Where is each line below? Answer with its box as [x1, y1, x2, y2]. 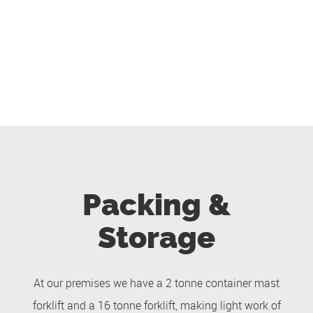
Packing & [82, 187, 231, 222]
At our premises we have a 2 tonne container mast [34, 275, 279, 291]
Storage [98, 219, 215, 255]
